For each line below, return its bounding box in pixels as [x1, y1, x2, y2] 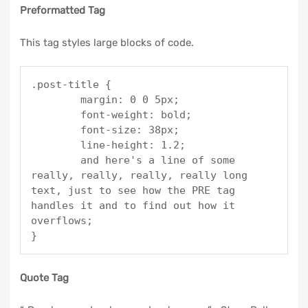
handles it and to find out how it [30, 199, 235, 212]
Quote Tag [19, 272, 69, 285]
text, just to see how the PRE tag [30, 184, 235, 197]
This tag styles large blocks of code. [19, 36, 194, 49]
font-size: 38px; [30, 124, 80, 137]
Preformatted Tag [19, 4, 105, 17]
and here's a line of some [30, 154, 80, 167]
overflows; [30, 214, 93, 228]
